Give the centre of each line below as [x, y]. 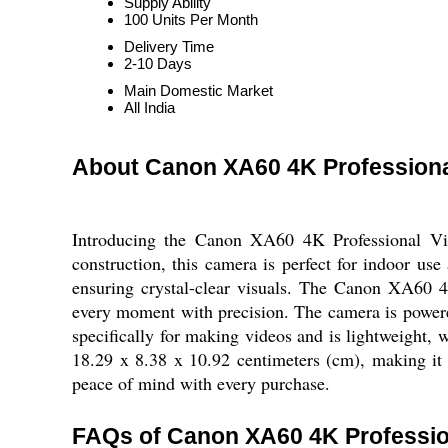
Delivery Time [169, 46]
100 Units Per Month [191, 19]
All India [149, 107]
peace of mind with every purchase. [201, 383]
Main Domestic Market [198, 90]
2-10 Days [158, 63]
